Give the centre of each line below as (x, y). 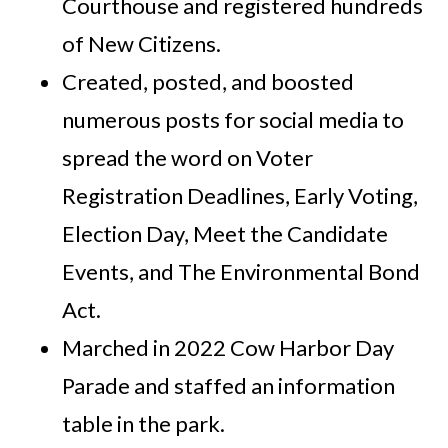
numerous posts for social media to (233, 120)
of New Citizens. (142, 44)
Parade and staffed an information (229, 386)
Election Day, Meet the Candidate (225, 234)
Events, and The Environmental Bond (241, 272)
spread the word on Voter (188, 158)
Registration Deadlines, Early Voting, (240, 196)
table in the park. (144, 424)
